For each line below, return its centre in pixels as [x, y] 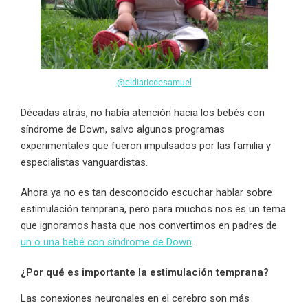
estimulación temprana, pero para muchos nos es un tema [153, 209]
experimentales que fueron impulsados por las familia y [146, 145]
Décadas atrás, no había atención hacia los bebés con [143, 112]
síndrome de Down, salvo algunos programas [123, 129]
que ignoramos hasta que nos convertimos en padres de [149, 225]
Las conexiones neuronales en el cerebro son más [135, 298]
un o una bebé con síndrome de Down [106, 242]
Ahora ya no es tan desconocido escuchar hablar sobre [146, 192]
